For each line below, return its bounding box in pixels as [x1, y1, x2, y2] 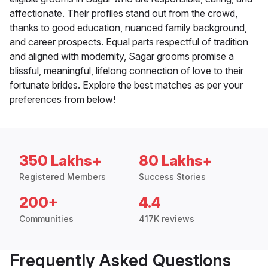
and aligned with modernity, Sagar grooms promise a [10, 50, 234, 63]
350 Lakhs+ [19, 152, 102, 170]
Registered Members [19, 172, 106, 182]
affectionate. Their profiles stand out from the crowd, [10, 7, 237, 20]
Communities [19, 214, 74, 224]
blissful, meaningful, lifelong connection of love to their [10, 65, 243, 77]
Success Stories [139, 172, 206, 182]
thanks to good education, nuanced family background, [10, 22, 247, 34]
